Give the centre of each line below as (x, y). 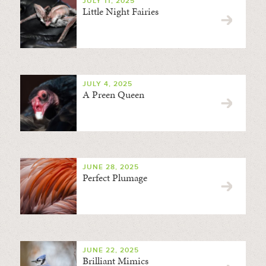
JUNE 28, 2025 (110, 167)
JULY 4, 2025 (107, 84)
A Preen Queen (113, 94)
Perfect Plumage (115, 178)
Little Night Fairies (120, 11)
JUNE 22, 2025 (110, 250)
